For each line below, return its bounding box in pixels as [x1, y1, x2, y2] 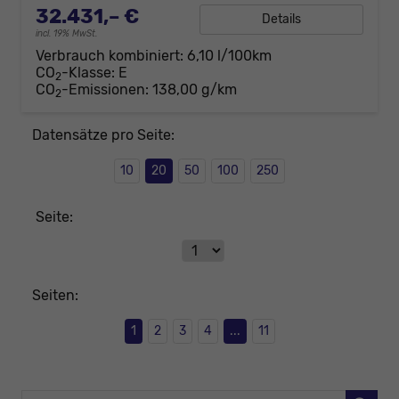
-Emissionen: [61, 80, 152, 98]
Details [262, 11, 301, 27]
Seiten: [32, 286, 78, 304]
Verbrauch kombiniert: [36, 46, 187, 64]
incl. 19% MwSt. [36, 28, 97, 39]
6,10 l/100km [187, 46, 272, 64]
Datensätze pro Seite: [32, 126, 175, 143]
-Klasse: [61, 63, 115, 81]
